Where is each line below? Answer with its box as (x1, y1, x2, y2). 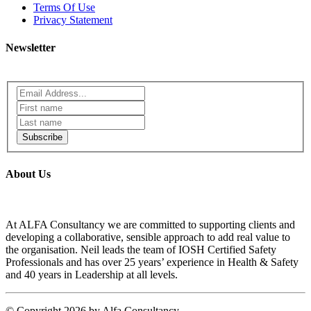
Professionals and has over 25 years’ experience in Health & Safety (6, 255, 299, 268)
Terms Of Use (33, 1, 95, 14)
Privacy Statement (33, 14, 112, 26)
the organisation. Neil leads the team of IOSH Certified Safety (6, 243, 276, 255)
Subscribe (22, 132, 62, 143)
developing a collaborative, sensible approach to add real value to (6, 230, 290, 243)
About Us (6, 167, 51, 180)
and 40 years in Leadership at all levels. (6, 268, 178, 280)
